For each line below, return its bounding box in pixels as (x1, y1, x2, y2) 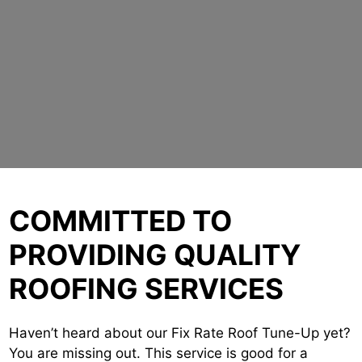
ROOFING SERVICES (9, 271, 284, 305)
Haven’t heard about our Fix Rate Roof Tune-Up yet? (9, 324, 351, 341)
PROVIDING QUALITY (9, 237, 301, 271)
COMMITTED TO (9, 203, 232, 238)
